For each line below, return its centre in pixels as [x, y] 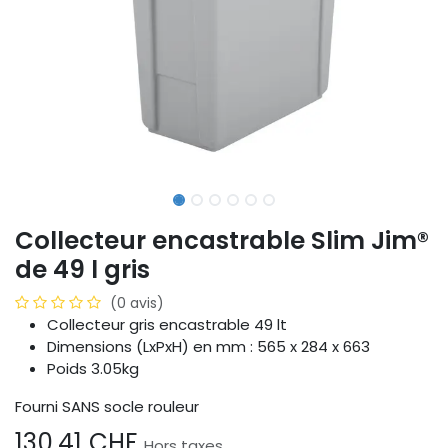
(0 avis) [137, 303]
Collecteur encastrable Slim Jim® [222, 241]
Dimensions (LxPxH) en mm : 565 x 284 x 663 [208, 347]
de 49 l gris [82, 270]
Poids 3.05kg [93, 369]
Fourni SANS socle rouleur [107, 407]
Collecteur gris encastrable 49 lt [169, 325]
